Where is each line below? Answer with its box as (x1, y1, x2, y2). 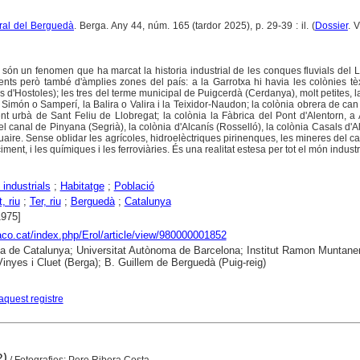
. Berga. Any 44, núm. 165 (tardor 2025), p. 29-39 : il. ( (74, 19, 315, 31)
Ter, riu (29, 194, 61, 207)
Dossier (314, 19, 348, 31)
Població (113, 179, 154, 192)
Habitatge (59, 179, 104, 192)
